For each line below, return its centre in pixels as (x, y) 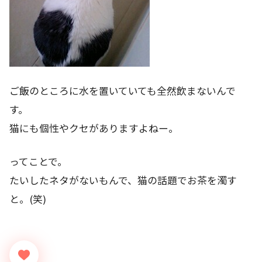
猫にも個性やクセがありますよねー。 (94, 128)
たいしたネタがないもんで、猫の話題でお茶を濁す (123, 180)
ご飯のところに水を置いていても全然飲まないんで (123, 90)
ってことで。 (38, 162)
